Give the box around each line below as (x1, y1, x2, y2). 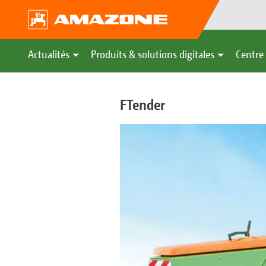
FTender (119, 96, 165, 113)
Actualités (28, 48, 69, 61)
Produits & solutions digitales (91, 48, 214, 61)
